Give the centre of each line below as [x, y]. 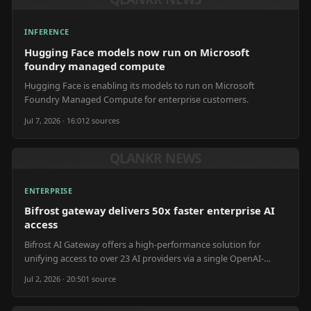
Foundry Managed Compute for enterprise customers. [136, 99]
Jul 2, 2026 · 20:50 [55, 279]
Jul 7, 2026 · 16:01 [55, 120]
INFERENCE [47, 32]
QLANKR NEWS [155, 158]
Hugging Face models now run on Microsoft [137, 52]
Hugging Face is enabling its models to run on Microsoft [140, 85]
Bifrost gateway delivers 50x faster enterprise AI [150, 210]
